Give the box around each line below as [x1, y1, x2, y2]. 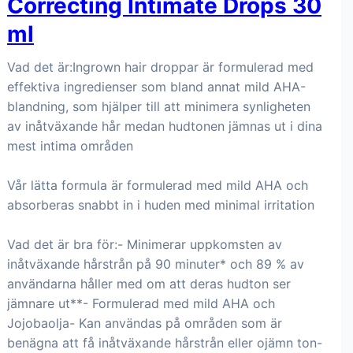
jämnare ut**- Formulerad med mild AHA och [7, 295, 275, 311]
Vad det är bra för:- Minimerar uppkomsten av [7, 236, 282, 252]
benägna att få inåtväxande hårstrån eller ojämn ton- [7, 335, 322, 351]
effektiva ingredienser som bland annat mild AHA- [7, 79, 306, 95]
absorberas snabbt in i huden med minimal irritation [7, 197, 314, 213]
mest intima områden [7, 138, 133, 154]
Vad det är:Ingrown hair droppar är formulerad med [7, 59, 314, 75]
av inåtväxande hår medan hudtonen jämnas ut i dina [7, 118, 322, 134]
